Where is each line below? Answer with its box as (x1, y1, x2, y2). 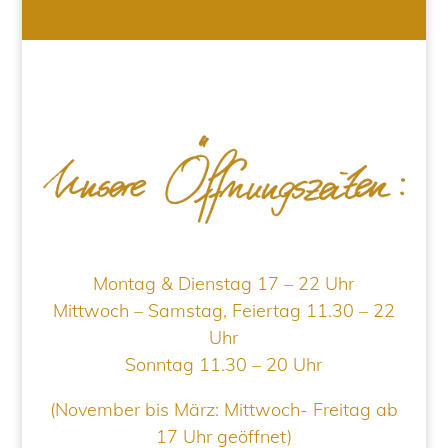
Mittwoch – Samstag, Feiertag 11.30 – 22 (52, 299, 395, 323)
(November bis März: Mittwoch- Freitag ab (49, 398, 398, 422)
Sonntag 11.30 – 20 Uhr (125, 353, 323, 377)
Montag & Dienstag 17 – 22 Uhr (93, 272, 355, 296)
